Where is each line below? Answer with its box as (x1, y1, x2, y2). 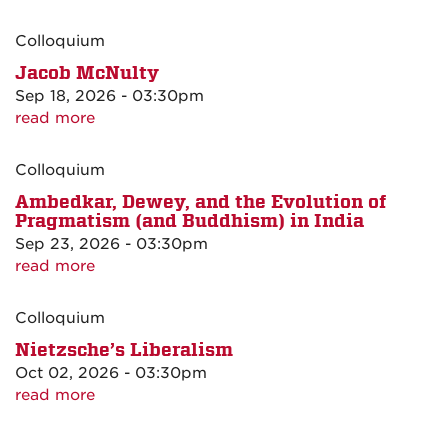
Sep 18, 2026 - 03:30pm (15, 86, 204, 105)
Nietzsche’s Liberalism (15, 338, 233, 360)
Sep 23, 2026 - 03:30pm (15, 234, 208, 253)
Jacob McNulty (15, 61, 159, 83)
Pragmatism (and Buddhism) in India (15, 209, 364, 231)
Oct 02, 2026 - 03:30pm (15, 363, 207, 382)
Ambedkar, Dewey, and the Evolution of (15, 190, 386, 212)
